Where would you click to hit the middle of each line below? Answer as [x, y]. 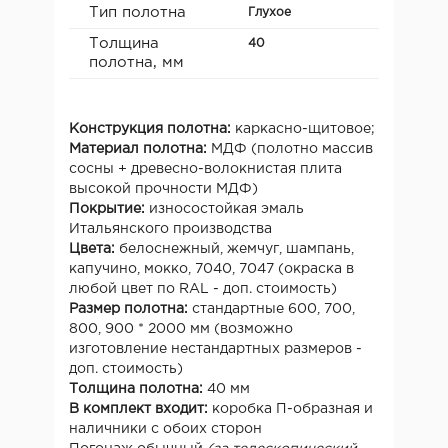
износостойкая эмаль [224, 208]
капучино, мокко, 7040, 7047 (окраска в [211, 268]
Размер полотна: [128, 308]
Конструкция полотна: [150, 128]
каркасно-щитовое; [303, 128]
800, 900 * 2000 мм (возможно [181, 328]
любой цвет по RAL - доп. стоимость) [203, 288]
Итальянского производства [170, 228]
